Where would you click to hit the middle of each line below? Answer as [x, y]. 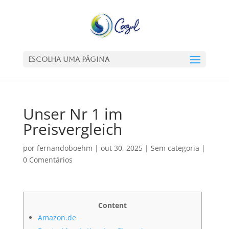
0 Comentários [48, 160]
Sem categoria [175, 148]
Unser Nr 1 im [73, 114]
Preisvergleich [72, 129]
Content [112, 205]
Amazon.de [57, 217]
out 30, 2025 [121, 148]
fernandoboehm [64, 148]
